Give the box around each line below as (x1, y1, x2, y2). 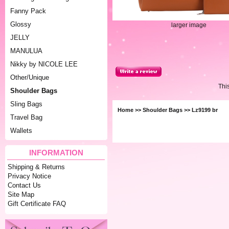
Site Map (8, 191, 35, 199)
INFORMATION (29, 148, 83, 157)
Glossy (10, 20, 31, 28)
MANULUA (10, 47, 42, 55)
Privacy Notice (8, 172, 52, 180)
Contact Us (8, 181, 41, 190)
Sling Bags (10, 100, 42, 108)
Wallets (10, 127, 32, 134)
